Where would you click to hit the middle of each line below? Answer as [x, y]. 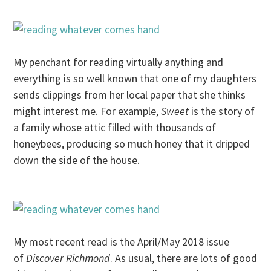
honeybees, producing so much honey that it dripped [132, 144]
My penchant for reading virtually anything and [119, 62]
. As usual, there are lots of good [184, 258]
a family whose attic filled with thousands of [115, 128]
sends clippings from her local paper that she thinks [130, 95]
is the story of [222, 111]
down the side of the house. [77, 160]
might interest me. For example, [87, 111]
